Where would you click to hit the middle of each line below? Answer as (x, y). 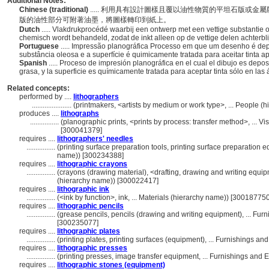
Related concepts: (38, 88)
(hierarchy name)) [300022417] (108, 181)
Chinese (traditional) (55, 10)
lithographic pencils (90, 206)
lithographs (80, 113)
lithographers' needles (95, 139)
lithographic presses (92, 248)
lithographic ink (83, 189)
